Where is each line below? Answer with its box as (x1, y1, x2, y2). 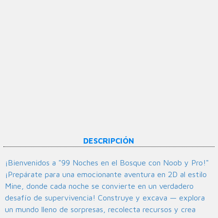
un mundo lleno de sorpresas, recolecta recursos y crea (5, 205, 196, 214)
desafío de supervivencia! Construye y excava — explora (5, 193, 205, 202)
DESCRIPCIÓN (83, 136, 135, 145)
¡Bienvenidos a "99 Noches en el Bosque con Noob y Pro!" (5, 158, 209, 167)
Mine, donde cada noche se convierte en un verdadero (5, 182, 194, 191)
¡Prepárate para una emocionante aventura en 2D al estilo (5, 170, 207, 179)
